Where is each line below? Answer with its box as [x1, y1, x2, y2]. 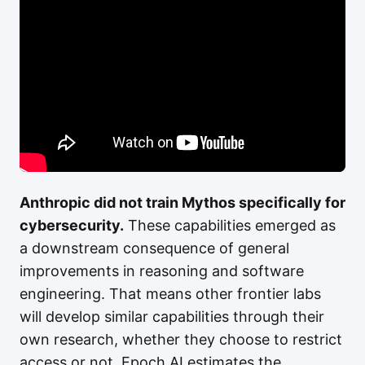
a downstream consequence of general [20, 240, 289, 257]
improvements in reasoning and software [20, 262, 304, 279]
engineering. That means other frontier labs [20, 285, 321, 302]
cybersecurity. [20, 217, 124, 234]
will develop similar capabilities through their [20, 308, 324, 325]
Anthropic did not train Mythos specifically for [20, 194, 345, 211]
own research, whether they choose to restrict [20, 331, 342, 348]
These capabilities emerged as [124, 217, 336, 234]
